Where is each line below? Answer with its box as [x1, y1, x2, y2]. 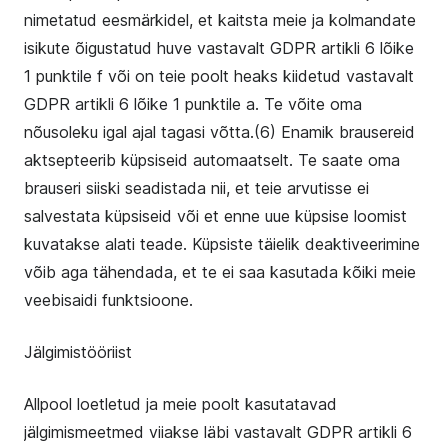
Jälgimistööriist [24, 342, 132, 362]
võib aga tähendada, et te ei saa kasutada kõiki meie [24, 262, 416, 282]
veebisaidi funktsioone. [24, 290, 193, 310]
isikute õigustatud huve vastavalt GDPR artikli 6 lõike [24, 38, 414, 58]
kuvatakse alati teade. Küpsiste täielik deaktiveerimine [24, 234, 420, 254]
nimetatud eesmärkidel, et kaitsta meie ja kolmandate [24, 10, 416, 30]
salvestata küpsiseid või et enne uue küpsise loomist [24, 206, 407, 226]
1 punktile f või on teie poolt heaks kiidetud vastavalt [24, 66, 414, 86]
